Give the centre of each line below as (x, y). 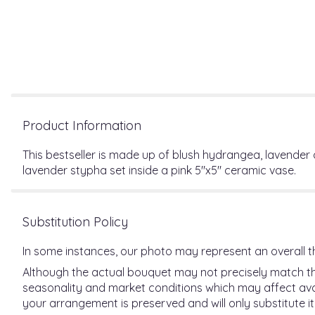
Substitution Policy (75, 221)
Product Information (82, 125)
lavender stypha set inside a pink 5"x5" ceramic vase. (159, 170)
